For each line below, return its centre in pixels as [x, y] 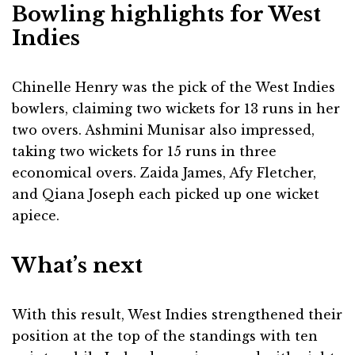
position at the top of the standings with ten [165, 336]
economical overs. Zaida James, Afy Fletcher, [164, 173]
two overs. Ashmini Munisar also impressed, [163, 130]
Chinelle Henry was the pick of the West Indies [174, 88]
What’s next [77, 266]
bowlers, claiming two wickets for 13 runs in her [176, 109]
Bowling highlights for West [166, 15]
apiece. [36, 216]
